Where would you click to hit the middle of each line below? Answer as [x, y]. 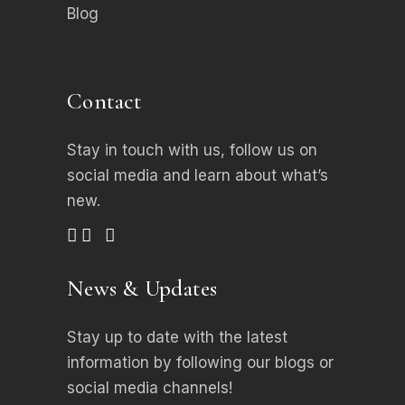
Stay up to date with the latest [177, 337]
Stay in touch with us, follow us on [192, 150]
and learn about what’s [245, 175]
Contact [104, 101]
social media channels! [150, 387]
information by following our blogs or [200, 362]
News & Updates [142, 288]
